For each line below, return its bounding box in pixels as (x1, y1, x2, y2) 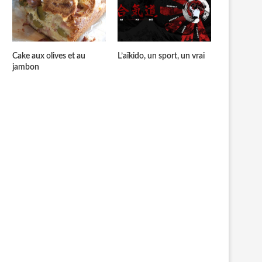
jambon (12, 63, 39, 71)
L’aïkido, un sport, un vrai (118, 51, 205, 60)
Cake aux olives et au (12, 51, 85, 60)
